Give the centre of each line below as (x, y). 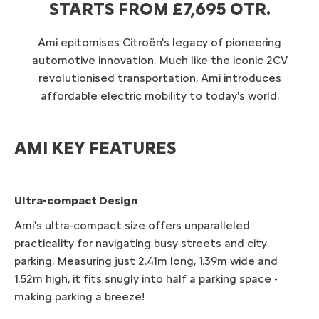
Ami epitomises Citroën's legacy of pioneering (159, 42)
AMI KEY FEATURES (95, 147)
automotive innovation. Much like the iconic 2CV (159, 60)
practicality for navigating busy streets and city (141, 244)
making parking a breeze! (79, 297)
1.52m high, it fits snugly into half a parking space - (146, 279)
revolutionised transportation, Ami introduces (159, 78)
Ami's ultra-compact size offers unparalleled (132, 226)
